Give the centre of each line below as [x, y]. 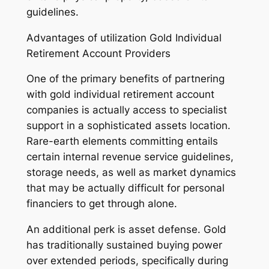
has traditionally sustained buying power [124, 245]
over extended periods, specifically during [127, 261]
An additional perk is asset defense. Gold [126, 230]
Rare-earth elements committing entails [122, 141]
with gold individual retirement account [120, 95]
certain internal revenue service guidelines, [130, 157]
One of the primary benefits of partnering [125, 79]
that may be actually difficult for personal [125, 188]
